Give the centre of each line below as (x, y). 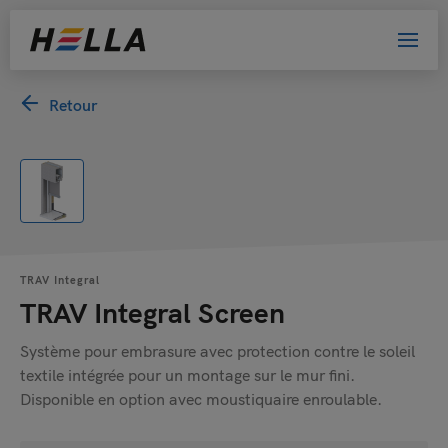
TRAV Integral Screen (152, 312)
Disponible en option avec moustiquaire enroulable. (201, 398)
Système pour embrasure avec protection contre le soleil (217, 350)
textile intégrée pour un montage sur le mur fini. (187, 374)
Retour (71, 104)
